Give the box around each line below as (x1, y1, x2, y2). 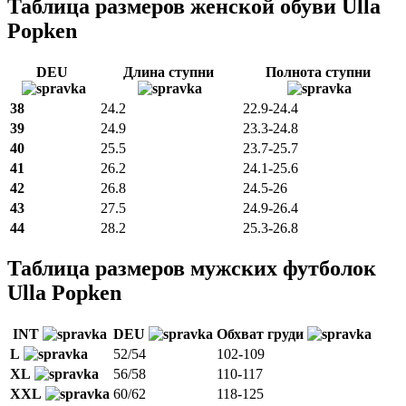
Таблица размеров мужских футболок (7, 256, 376, 281)
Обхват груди (217, 326, 307, 343)
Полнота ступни (265, 63, 374, 80)
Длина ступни (122, 63, 217, 80)
